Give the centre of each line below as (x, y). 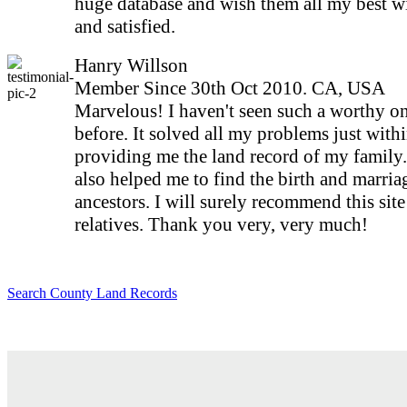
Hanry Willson (131, 65)
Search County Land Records (92, 293)
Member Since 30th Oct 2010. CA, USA (230, 88)
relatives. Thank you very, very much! (221, 224)
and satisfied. (125, 26)
